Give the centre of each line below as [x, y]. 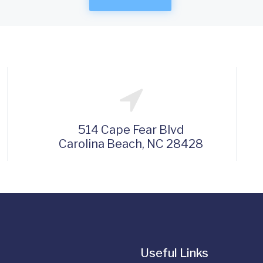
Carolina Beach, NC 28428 [131, 144]
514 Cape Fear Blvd [131, 130]
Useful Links [174, 253]
